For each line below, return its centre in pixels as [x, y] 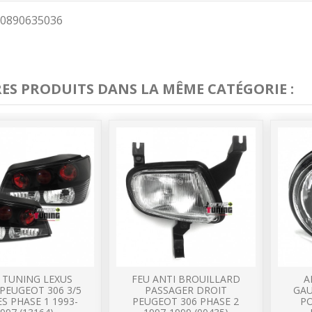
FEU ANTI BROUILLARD [186, 279]
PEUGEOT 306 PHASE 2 [186, 302]
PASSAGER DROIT [186, 290]
